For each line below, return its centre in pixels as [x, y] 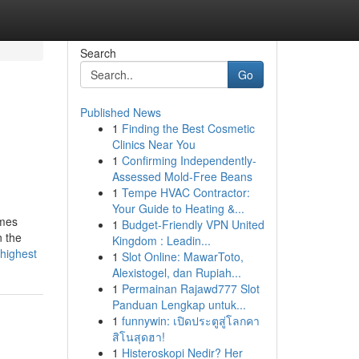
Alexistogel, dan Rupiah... [176, 272]
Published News [120, 112]
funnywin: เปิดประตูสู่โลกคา [190, 321]
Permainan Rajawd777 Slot [190, 288]
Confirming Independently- [189, 160]
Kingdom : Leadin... [161, 240]
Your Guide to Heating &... [178, 208]
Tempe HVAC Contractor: [186, 192]
